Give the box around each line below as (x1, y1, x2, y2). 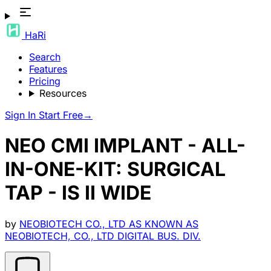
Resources (39, 87, 87, 99)
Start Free (39, 109, 83, 121)
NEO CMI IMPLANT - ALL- (5, 134, 246, 158)
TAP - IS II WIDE (5, 181, 151, 205)
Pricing (29, 75, 60, 87)
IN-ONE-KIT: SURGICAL (5, 157, 226, 181)
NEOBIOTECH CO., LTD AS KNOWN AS (19, 217, 198, 230)
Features (29, 63, 67, 75)
